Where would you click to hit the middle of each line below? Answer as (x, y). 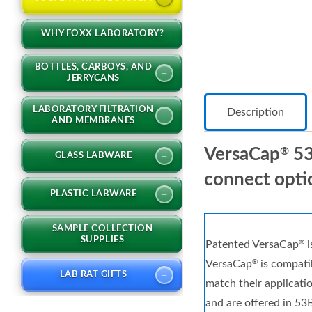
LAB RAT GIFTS (93, 274)
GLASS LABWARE (93, 155)
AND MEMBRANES (93, 120)
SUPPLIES (102, 240)
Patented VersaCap (252, 244)
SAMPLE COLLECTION (102, 228)
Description (255, 112)
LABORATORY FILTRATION (93, 109)
